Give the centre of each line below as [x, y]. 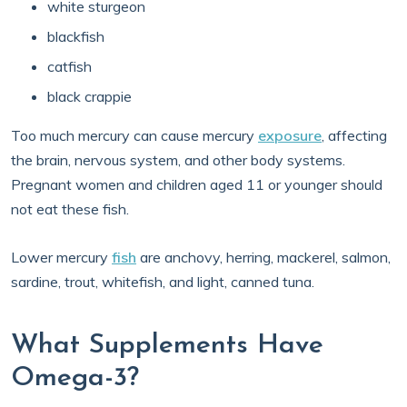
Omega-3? [75, 378]
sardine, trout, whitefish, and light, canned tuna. [163, 282]
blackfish [76, 36]
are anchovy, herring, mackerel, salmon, [263, 257]
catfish [69, 66]
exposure [290, 135]
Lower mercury [61, 257]
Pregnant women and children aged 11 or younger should [197, 184]
